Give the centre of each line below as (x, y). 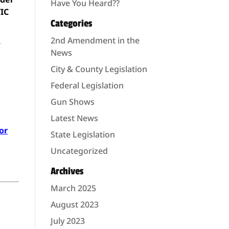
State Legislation (83, 134)
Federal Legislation (87, 85)
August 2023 (74, 204)
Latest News (74, 118)
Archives (67, 171)
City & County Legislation (99, 69)
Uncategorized (79, 151)
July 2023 (67, 221)
